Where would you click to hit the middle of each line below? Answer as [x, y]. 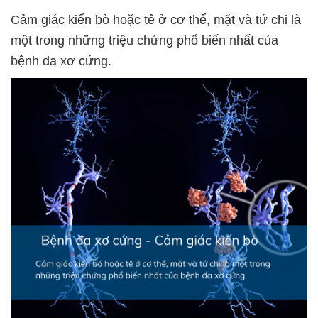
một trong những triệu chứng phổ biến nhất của [144, 40]
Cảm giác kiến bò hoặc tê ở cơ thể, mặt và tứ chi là [156, 20]
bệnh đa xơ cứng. [61, 61]
